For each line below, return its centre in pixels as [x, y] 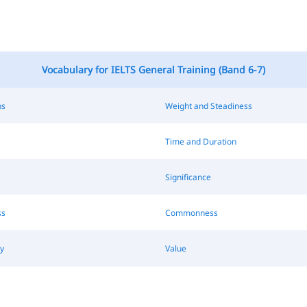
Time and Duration [200, 141]
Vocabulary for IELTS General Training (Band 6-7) [153, 69]
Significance [188, 177]
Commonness [191, 212]
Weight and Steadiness [208, 106]
